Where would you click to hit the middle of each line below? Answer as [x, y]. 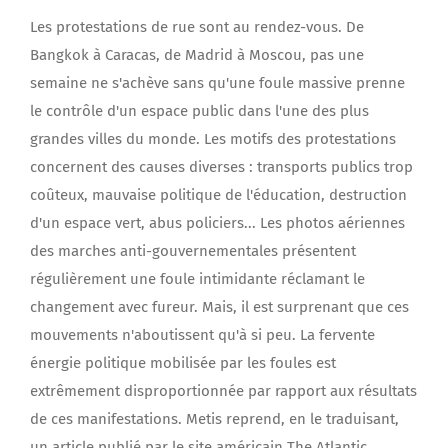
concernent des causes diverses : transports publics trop [221, 167]
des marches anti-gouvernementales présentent [193, 251]
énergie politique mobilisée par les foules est [183, 363]
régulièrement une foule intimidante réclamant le [197, 279]
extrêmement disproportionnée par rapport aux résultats [223, 391]
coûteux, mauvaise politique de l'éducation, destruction [218, 195]
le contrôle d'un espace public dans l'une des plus [199, 111]
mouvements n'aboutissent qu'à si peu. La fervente [202, 335]
